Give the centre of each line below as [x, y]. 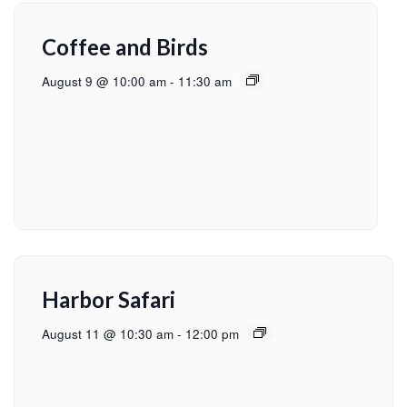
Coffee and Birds [125, 47]
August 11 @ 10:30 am [108, 334]
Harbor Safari [109, 300]
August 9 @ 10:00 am [104, 82]
